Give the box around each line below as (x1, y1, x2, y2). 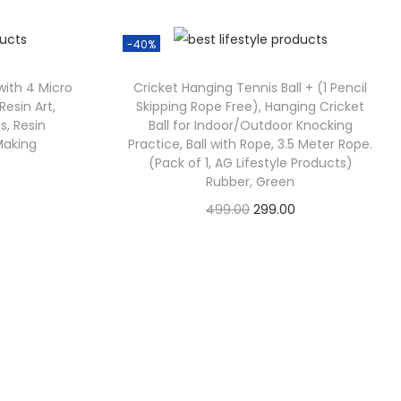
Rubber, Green (206, 173, 295, 192)
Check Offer (219, 223, 298, 242)
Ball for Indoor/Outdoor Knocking (148, 116, 353, 135)
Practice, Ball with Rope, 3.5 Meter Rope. (128, 135, 373, 154)
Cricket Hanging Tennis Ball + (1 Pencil (133, 79, 368, 98)
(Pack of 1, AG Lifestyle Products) (148, 154, 353, 173)
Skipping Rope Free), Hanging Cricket (136, 98, 365, 116)
